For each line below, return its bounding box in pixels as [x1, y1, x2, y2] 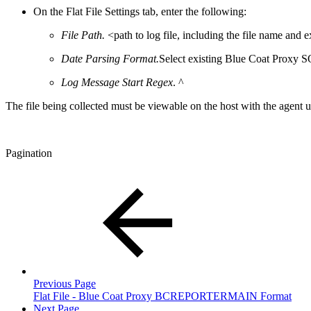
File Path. [61, 29, 108, 42]
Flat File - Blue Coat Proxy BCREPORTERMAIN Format [33, 290, 292, 303]
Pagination [6, 147, 52, 160]
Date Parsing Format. [61, 53, 159, 65]
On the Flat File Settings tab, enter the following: [33, 6, 246, 18]
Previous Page [33, 278, 96, 290]
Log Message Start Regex [61, 76, 173, 89]
